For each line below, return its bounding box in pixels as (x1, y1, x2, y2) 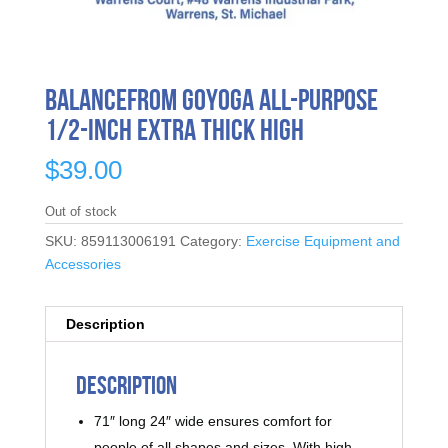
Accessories (44, 256, 121, 273)
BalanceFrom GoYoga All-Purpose (44, 83, 378, 117)
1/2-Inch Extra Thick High (44, 113, 304, 147)
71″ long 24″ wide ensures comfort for (93, 413, 332, 430)
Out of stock (44, 204, 117, 220)
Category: (179, 233, 246, 250)
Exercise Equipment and (245, 233, 400, 250)
